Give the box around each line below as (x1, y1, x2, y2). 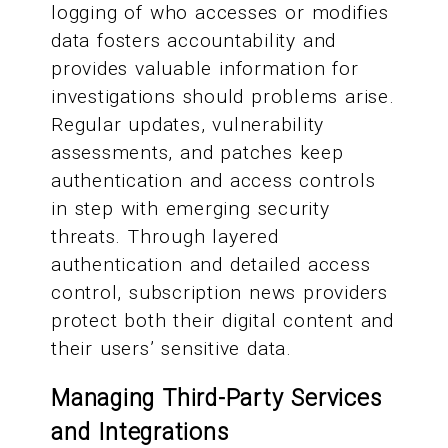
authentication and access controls (51, 169, 376, 193)
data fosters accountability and (51, 29, 337, 53)
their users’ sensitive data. (51, 337, 292, 361)
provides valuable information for (51, 57, 359, 81)
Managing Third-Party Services (51, 385, 382, 413)
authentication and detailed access (51, 253, 371, 277)
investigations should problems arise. (51, 85, 395, 109)
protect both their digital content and (51, 309, 394, 333)
